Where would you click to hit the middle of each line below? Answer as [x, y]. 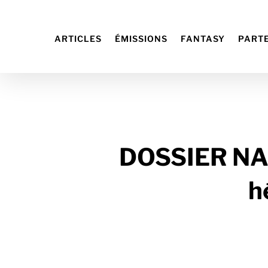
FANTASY [203, 38]
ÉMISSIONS [141, 38]
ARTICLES [78, 38]
